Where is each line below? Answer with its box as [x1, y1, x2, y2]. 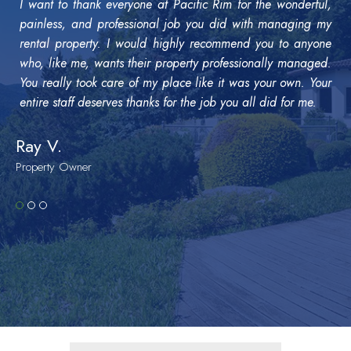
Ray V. [16, 133, 62, 159]
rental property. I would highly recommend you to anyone [20, 34, 331, 53]
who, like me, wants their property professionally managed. [20, 54, 331, 73]
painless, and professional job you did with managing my [20, 15, 331, 34]
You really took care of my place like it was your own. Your [20, 74, 331, 92]
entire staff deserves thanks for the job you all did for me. [20, 93, 317, 112]
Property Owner [16, 158, 92, 176]
